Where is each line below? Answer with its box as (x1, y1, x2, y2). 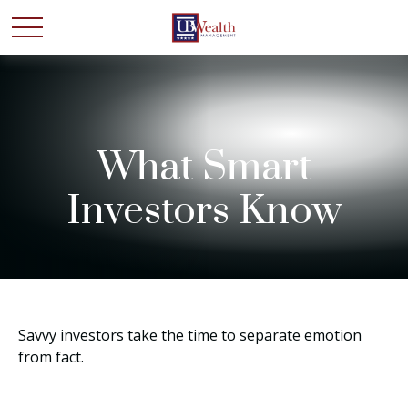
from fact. (18, 347, 84, 367)
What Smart (97, 143, 311, 192)
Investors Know (66, 187, 342, 236)
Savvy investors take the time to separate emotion (18, 325, 362, 345)
